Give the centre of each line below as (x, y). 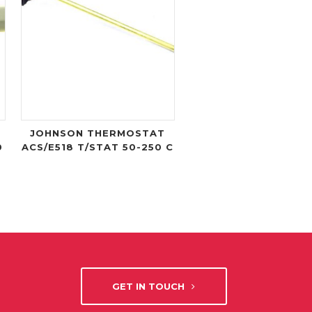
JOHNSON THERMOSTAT (98, 133)
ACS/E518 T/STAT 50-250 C (98, 147)
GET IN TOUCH (149, 286)
